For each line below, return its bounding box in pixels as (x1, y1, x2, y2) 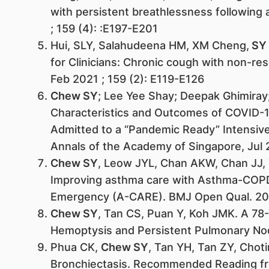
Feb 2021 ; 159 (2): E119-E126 (50, 73, 204, 85)
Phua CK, (50, 241, 101, 253)
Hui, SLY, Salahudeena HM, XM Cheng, (50, 39, 249, 52)
